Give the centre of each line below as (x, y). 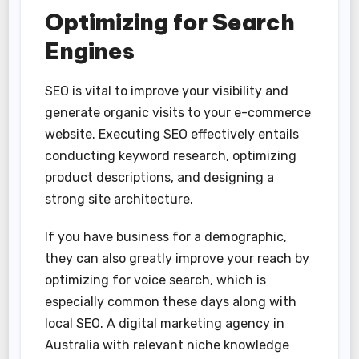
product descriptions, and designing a (160, 178)
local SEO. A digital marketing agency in (165, 324)
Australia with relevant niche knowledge (167, 345)
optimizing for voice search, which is (156, 280)
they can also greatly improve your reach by (177, 259)
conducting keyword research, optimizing (171, 156)
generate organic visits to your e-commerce (178, 113)
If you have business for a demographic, (166, 237)
